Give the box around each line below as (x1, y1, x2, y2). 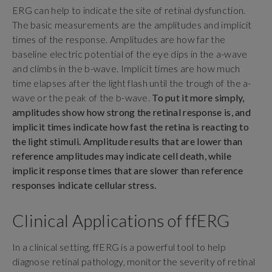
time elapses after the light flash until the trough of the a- (12, 76, 251, 89)
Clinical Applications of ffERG (12, 210, 230, 231)
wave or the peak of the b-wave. (12, 91, 152, 103)
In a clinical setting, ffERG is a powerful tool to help (12, 240, 226, 253)
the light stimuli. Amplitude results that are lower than (12, 135, 243, 147)
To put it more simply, (152, 91, 245, 103)
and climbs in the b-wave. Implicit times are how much (12, 62, 240, 74)
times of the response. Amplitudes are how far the (12, 33, 226, 45)
